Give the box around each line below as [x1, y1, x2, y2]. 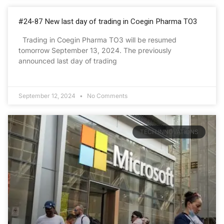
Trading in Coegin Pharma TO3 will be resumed [18, 35, 176, 44]
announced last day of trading [18, 56, 117, 65]
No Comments [85, 91, 127, 99]
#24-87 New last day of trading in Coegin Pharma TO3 [18, 15, 197, 27]
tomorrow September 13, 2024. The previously [18, 45, 171, 54]
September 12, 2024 [18, 91, 77, 99]
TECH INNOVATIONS [139, 128, 198, 136]
